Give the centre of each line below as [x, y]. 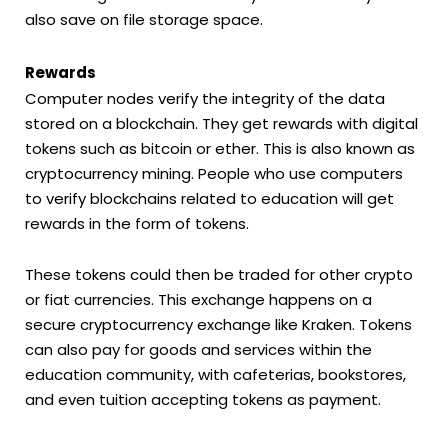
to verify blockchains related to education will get [209, 198]
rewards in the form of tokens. [137, 223]
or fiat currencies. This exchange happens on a [198, 300]
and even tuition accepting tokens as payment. [203, 400]
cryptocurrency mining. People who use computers [214, 173]
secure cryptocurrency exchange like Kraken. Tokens [218, 325]
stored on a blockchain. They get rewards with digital [221, 123]
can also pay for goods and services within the [198, 350]
